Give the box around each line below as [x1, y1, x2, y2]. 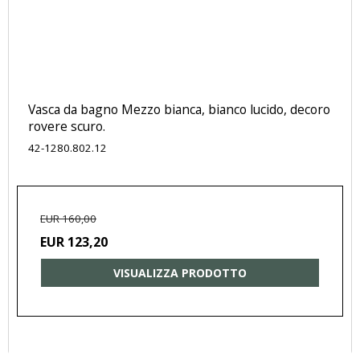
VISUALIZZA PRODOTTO [113, 264, 247, 280]
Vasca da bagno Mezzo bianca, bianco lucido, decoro [28, 100, 330, 118]
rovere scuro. [28, 117, 105, 135]
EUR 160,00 [40, 211, 96, 226]
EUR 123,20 [40, 233, 108, 252]
